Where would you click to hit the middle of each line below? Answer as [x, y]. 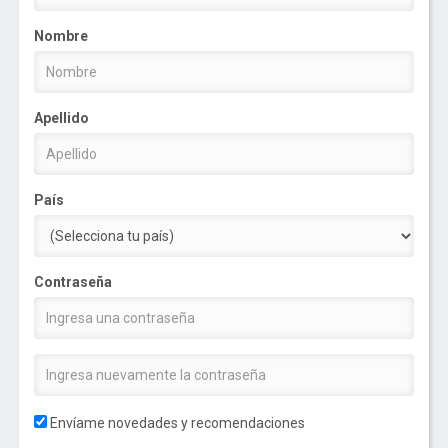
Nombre [61, 36]
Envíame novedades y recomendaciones [176, 423]
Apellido [62, 118]
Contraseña [73, 282]
